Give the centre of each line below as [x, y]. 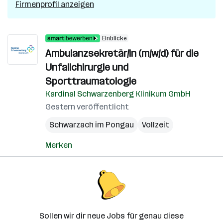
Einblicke [114, 38]
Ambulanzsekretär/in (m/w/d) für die [122, 53]
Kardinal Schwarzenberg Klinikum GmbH [118, 94]
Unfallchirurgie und [87, 67]
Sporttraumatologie [91, 81]
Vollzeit [156, 125]
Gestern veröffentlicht [87, 107]
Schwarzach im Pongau [92, 125]
